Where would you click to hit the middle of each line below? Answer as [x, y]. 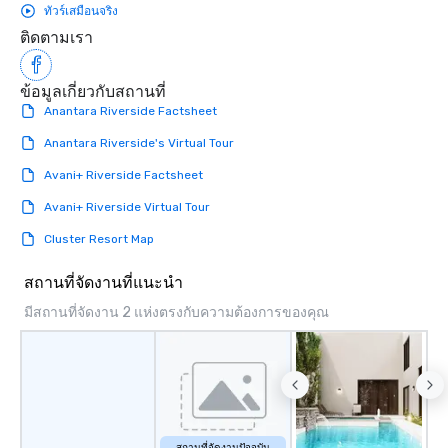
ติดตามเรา [56, 38]
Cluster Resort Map [99, 239]
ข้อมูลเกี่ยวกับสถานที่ [93, 92]
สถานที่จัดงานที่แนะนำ [103, 283]
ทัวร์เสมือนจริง [81, 11]
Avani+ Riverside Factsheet [123, 175]
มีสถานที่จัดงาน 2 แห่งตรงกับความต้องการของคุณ [176, 313]
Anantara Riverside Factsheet [130, 111]
